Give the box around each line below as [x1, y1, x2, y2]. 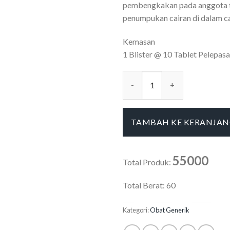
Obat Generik [150, 205, 189, 214]
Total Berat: [123, 180, 166, 190]
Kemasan [123, 36, 155, 46]
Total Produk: [123, 157, 172, 167]
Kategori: [123, 205, 150, 214]
